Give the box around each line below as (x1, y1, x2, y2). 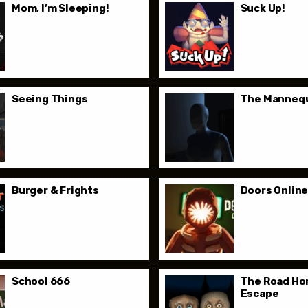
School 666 (11, 274, 70, 287)
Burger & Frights (11, 184, 99, 197)
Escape (240, 287, 279, 300)
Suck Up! (240, 2, 285, 15)
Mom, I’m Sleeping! (11, 2, 109, 15)
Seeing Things (11, 93, 88, 106)
